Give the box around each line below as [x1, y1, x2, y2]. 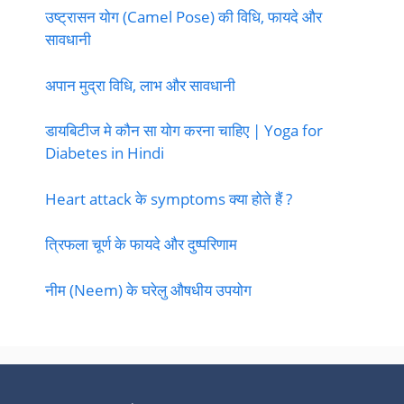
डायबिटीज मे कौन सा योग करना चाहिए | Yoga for [45, 120, 323, 142]
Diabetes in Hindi [45, 142, 164, 164]
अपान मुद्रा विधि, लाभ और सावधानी [45, 74, 235, 96]
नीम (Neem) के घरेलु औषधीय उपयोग [45, 279, 252, 300]
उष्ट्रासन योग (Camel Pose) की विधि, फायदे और [45, 6, 322, 28]
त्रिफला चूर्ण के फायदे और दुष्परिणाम [45, 234, 237, 255]
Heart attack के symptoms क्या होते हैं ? [45, 188, 292, 209]
